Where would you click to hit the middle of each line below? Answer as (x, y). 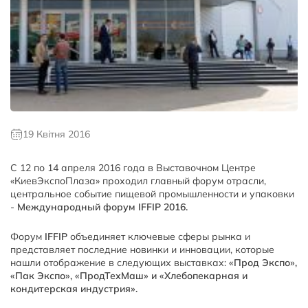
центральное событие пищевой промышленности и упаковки (152, 194)
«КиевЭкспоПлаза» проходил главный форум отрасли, (138, 180)
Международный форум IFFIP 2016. (102, 207)
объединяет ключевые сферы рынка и (159, 236)
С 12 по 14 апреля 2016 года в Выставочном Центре (133, 167)
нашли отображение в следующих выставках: (120, 262)
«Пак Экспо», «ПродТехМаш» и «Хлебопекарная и (129, 275)
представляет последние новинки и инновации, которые (142, 249)
